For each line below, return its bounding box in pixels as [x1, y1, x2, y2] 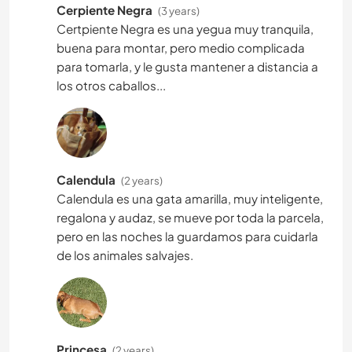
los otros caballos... [57, 77, 166, 93]
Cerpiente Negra [57, 2, 155, 17]
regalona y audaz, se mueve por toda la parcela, [57, 209, 324, 225]
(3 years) [158, 3, 200, 17]
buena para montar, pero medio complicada [57, 39, 305, 55]
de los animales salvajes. [57, 247, 193, 262]
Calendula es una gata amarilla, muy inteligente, [57, 190, 323, 206]
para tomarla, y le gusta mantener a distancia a [57, 58, 318, 74]
